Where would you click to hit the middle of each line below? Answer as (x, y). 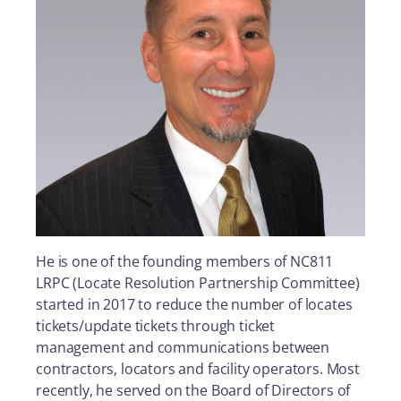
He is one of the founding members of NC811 (185, 261)
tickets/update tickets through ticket (156, 326)
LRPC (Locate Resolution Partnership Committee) (198, 283)
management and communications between (183, 347)
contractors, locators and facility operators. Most (198, 369)
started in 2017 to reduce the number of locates (194, 304)
